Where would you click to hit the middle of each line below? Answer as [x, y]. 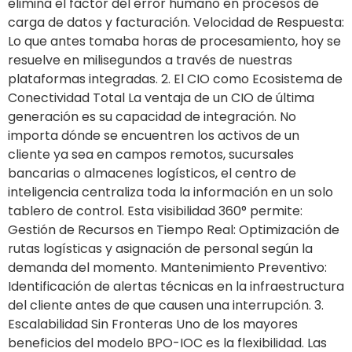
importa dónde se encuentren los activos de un [154, 136]
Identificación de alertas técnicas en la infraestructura [176, 287]
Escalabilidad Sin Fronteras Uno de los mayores [153, 324]
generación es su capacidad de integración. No [152, 117]
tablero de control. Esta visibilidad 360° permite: [155, 211]
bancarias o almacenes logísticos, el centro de [152, 174]
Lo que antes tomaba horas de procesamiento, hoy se [174, 42]
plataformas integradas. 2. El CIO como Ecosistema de [175, 79]
